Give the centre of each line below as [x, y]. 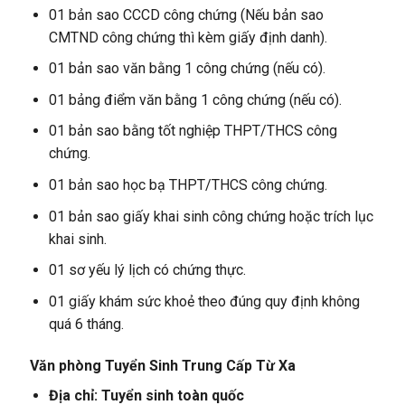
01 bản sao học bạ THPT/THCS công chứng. [188, 185]
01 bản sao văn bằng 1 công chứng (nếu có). [187, 69]
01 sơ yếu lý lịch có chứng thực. [147, 270]
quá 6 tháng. [86, 324]
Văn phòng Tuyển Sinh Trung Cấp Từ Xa [162, 365]
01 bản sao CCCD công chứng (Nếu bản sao [186, 14]
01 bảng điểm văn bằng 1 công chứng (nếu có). [195, 99]
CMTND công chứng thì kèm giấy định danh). [188, 37]
